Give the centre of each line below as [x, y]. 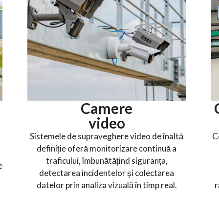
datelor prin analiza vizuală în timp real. [107, 185]
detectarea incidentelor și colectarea [107, 173]
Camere [107, 108]
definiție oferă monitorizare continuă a [107, 149]
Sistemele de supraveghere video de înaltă [107, 136]
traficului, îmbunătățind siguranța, [107, 161]
